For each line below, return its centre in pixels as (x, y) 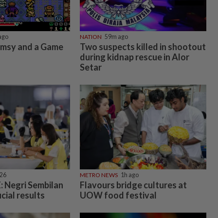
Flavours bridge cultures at (133, 185)
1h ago (129, 175)
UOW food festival (118, 195)
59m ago (116, 36)
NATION (91, 36)
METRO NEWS (99, 175)
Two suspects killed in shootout (143, 46)
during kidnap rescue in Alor (134, 57)
